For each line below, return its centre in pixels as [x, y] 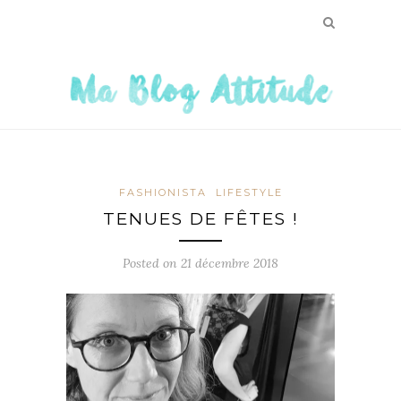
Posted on [152, 263]
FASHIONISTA [162, 192]
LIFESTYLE [249, 192]
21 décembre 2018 [230, 263]
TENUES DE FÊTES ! [200, 218]
